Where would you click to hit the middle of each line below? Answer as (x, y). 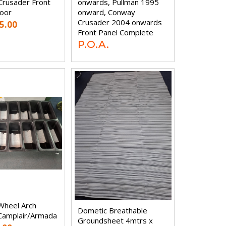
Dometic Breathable (113, 210)
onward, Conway (107, 12)
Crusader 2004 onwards (120, 22)
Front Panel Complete (116, 32)
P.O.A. (94, 44)
